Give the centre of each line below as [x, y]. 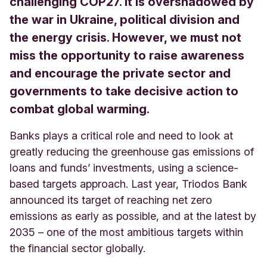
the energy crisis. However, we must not [125, 37]
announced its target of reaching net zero [111, 200]
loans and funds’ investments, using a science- [124, 167]
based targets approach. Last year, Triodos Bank [128, 184]
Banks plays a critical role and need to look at [121, 135]
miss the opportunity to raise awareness [127, 55]
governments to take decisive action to [124, 91]
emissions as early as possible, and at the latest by [133, 216]
